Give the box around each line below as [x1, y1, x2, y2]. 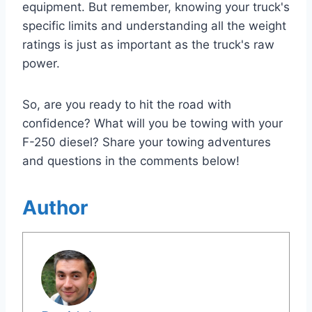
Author [22, 195, 88, 219]
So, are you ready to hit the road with [22, 97, 231, 111]
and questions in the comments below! [22, 153, 240, 168]
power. [22, 56, 60, 70]
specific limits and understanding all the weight [22, 18, 286, 33]
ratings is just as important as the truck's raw [22, 37, 274, 52]
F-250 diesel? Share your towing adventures [22, 134, 271, 149]
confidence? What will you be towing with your [22, 116, 283, 130]
